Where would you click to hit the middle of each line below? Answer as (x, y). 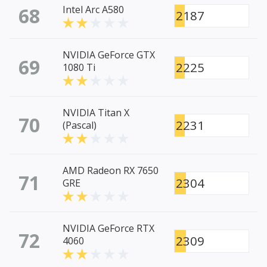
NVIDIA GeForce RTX (108, 229)
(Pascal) (80, 125)
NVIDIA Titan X (96, 113)
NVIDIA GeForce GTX (109, 55)
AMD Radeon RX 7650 (111, 171)
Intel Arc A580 (93, 10)
